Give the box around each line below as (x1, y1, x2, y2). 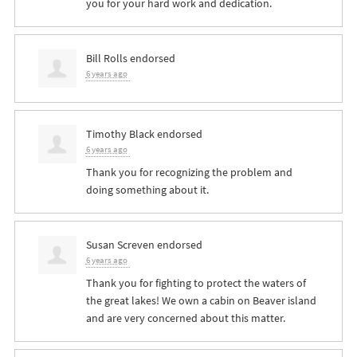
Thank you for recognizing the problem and (85, 163, 292, 180)
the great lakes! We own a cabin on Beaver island (85, 292, 316, 308)
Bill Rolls (85, 49, 127, 66)
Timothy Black (85, 125, 155, 142)
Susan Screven (85, 236, 155, 253)
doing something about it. (85, 181, 209, 198)
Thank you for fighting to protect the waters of (85, 274, 306, 291)
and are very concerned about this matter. (85, 309, 285, 326)
